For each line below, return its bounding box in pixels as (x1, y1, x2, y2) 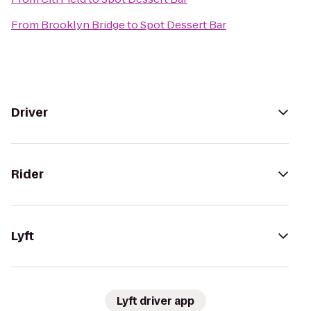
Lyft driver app (117, 293, 194, 308)
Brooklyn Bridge (41, 17, 125, 32)
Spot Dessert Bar (140, 17, 226, 32)
